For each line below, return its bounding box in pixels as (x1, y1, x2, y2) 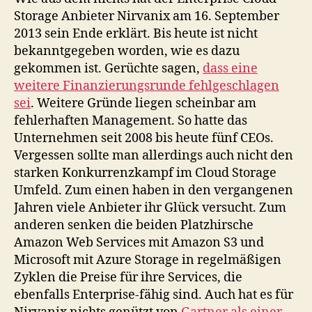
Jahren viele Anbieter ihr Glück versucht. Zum (14, 199, 286, 216)
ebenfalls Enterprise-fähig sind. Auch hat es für (14, 286, 293, 303)
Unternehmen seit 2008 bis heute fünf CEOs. (14, 130, 274, 146)
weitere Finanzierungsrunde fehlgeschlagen (14, 77, 279, 94)
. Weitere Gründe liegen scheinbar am (31, 95, 256, 111)
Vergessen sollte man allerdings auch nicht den (14, 147, 293, 164)
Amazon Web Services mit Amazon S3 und (14, 234, 264, 251)
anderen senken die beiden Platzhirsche (14, 217, 253, 233)
